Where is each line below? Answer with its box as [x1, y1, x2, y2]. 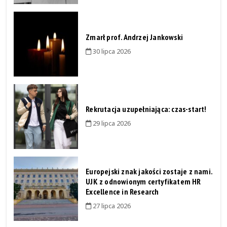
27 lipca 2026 [91, 201, 131, 210]
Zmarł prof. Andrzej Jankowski [86, 31, 183, 42]
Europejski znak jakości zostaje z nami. [86, 166, 212, 176]
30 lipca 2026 [91, 46, 131, 56]
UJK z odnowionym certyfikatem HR [86, 176, 201, 186]
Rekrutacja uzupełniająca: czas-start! [86, 104, 207, 115]
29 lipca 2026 [91, 119, 131, 128]
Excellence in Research [86, 186, 159, 197]
